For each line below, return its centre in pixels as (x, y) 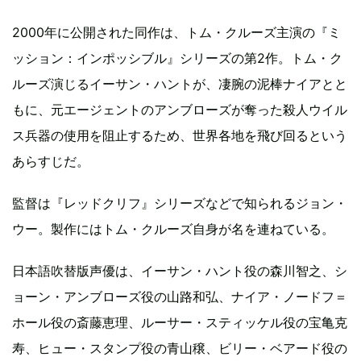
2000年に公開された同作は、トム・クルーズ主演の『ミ (176, 32)
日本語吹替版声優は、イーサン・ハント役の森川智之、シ (180, 270)
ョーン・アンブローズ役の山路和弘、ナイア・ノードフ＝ (180, 296)
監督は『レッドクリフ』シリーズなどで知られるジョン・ (180, 203)
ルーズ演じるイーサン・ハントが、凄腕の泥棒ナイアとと (180, 83)
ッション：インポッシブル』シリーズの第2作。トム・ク (177, 58)
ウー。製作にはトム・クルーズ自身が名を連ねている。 (173, 228)
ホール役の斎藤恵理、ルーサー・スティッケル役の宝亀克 (180, 322)
